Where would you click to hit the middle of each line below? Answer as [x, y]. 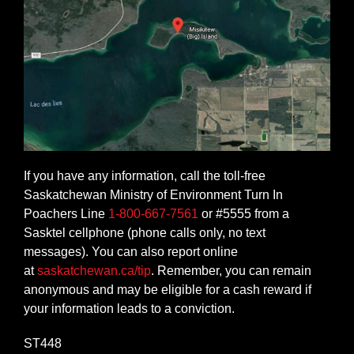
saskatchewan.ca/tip [94, 270]
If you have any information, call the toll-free [145, 175]
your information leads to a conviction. [129, 308]
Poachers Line [66, 213]
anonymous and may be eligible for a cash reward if [168, 289]
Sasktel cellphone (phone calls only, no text [145, 232]
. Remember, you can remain [231, 270]
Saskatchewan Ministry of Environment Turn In [153, 194]
